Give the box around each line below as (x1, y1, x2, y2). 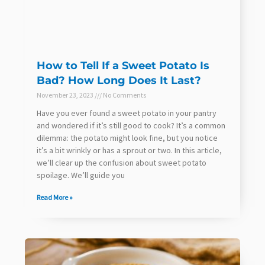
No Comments (102, 91, 146, 100)
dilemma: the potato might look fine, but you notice (37, 132, 218, 144)
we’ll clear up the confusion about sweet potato (37, 157, 206, 169)
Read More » (37, 193, 73, 202)
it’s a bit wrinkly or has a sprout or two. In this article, (37, 145, 222, 156)
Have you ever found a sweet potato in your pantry (37, 108, 216, 119)
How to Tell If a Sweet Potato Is (37, 59, 209, 73)
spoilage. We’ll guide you (37, 170, 125, 181)
